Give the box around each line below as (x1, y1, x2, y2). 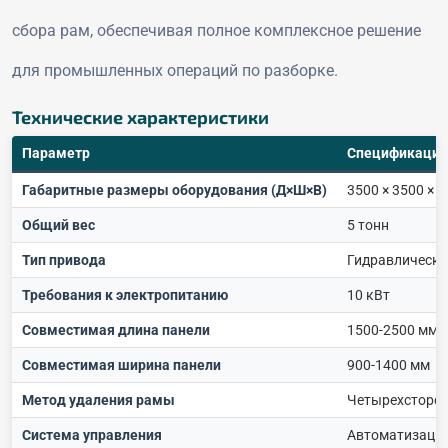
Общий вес (22, 216, 95, 233)
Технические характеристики (12, 105, 269, 128)
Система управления (22, 426, 162, 443)
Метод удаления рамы (22, 391, 175, 408)
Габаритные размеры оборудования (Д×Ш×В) (22, 181, 327, 198)
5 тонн (347, 216, 389, 233)
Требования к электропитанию (22, 286, 228, 303)
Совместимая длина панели (22, 321, 210, 338)
